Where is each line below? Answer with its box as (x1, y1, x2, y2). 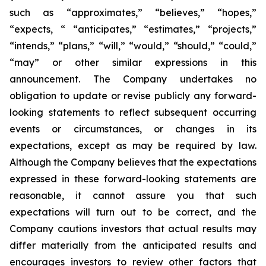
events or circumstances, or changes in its (9, 123, 256, 135)
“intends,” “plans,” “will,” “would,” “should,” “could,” (9, 40, 256, 52)
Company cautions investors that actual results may (9, 223, 256, 235)
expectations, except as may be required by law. (9, 140, 256, 151)
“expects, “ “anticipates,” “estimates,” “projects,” (9, 23, 256, 35)
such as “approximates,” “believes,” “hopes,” (9, 7, 256, 18)
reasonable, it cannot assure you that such (9, 189, 256, 201)
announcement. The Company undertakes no (9, 73, 256, 85)
